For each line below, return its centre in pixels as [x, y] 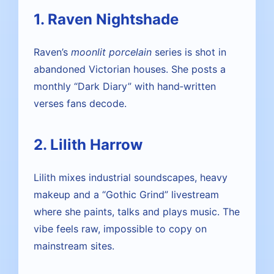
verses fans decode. [80, 103]
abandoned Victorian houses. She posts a [130, 69]
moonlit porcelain [111, 52]
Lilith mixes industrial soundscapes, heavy [131, 177]
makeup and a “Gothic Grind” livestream [126, 194]
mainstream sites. [74, 246]
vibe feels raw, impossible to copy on [120, 229]
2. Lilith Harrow [88, 145]
